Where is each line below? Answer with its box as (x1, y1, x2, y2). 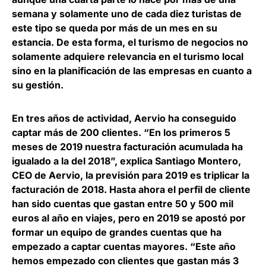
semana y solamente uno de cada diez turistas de (12, 7, 242, 20)
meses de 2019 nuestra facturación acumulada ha (12, 140, 243, 153)
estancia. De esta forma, (12, 36, 128, 48)
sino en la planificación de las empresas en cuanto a (12, 64, 252, 77)
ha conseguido (166, 112, 236, 124)
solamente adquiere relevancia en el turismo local (12, 50, 243, 62)
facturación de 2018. (12, 183, 109, 195)
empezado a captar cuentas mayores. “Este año (12, 240, 236, 252)
